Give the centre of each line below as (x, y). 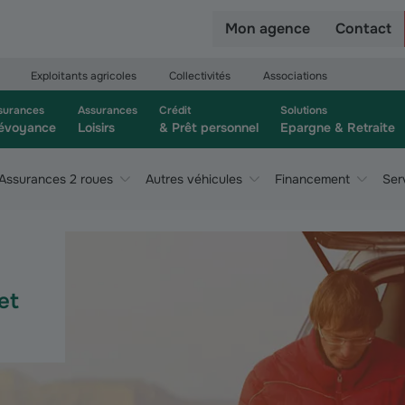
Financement (312, 179)
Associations (295, 76)
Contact (363, 28)
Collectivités (200, 76)
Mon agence (268, 28)
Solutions (304, 110)
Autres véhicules (194, 179)
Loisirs (96, 127)
